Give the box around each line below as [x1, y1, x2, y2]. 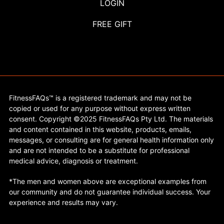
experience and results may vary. [9, 198, 118, 207]
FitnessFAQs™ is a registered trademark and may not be [9, 93, 191, 102]
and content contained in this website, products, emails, [9, 125, 191, 134]
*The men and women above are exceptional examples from [9, 177, 206, 186]
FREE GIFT [92, 19, 132, 29]
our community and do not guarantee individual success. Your [9, 187, 210, 196]
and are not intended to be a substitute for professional [9, 146, 189, 155]
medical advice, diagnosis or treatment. [9, 156, 138, 165]
